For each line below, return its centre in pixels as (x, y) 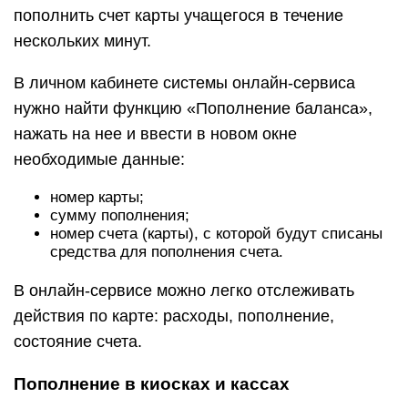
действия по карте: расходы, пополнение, (174, 316)
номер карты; (97, 197)
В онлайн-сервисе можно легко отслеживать (184, 291)
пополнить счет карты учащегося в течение (178, 15)
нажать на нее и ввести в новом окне (155, 134)
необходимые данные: (99, 159)
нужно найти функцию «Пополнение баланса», (193, 108)
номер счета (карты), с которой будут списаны (216, 234)
